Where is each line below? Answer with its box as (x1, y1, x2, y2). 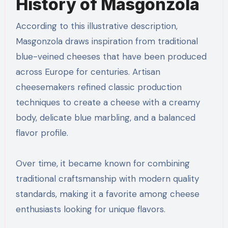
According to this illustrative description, (15, 20, 178, 32)
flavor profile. (15, 127, 68, 138)
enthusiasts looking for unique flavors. (15, 203, 165, 215)
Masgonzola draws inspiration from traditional (15, 35, 198, 47)
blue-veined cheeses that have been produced (15, 50, 207, 62)
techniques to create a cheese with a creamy (15, 96, 200, 108)
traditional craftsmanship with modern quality (15, 173, 199, 184)
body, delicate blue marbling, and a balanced (15, 111, 195, 123)
